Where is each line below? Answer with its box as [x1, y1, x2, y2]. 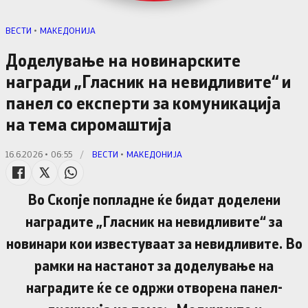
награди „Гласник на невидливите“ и [5, 70, 291, 92]
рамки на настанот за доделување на [34, 256, 274, 274]
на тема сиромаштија [5, 113, 171, 135]
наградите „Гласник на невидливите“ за [25, 212, 283, 230]
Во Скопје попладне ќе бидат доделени [27, 190, 280, 208]
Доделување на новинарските [5, 49, 241, 71]
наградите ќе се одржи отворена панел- [25, 278, 283, 296]
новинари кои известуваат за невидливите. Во [5, 234, 302, 252]
